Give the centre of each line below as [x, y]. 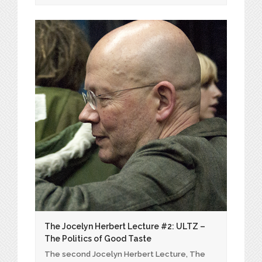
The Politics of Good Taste [98, 239]
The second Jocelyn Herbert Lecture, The [125, 254]
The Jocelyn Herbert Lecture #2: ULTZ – [125, 227]
